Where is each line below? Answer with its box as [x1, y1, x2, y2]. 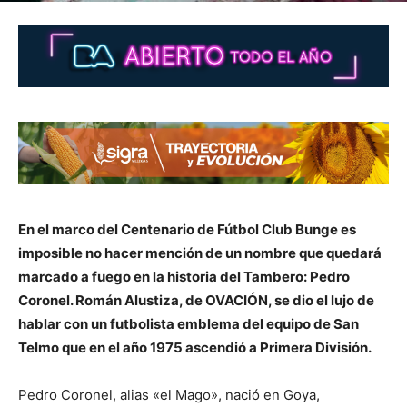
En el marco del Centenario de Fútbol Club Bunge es [18, 220, 356, 238]
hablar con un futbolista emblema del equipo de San [18, 314, 359, 333]
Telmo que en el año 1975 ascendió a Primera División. [18, 338, 372, 356]
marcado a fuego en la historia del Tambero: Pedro [18, 267, 350, 285]
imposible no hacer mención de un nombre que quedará [18, 243, 382, 262]
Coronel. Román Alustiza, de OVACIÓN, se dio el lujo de [18, 291, 374, 309]
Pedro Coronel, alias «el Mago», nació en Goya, [18, 385, 320, 403]
